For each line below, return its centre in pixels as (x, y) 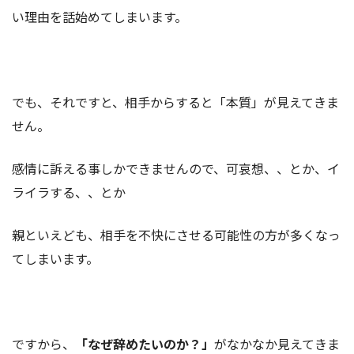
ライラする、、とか (69, 192)
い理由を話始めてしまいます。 (100, 16)
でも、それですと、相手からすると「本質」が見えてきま (175, 102)
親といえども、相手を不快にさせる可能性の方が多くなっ (176, 234)
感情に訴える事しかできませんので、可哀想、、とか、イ (176, 168)
